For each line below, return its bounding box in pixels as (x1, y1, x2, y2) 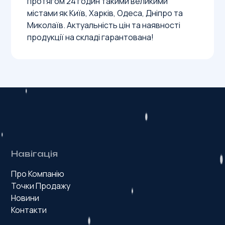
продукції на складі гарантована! (27, 32, 154, 43)
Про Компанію (11, 168, 65, 179)
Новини (11, 192, 40, 203)
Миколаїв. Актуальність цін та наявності (27, 20, 181, 31)
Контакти (11, 204, 47, 215)
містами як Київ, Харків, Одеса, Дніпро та (27, 8, 183, 19)
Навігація (11, 149, 58, 159)
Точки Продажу (11, 180, 71, 191)
